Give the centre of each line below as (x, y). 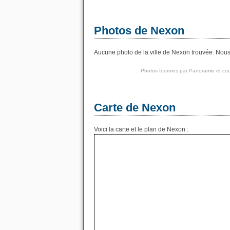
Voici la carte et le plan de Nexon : (141, 129)
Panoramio (202, 71)
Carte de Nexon (135, 108)
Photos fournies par (165, 71)
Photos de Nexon (139, 31)
